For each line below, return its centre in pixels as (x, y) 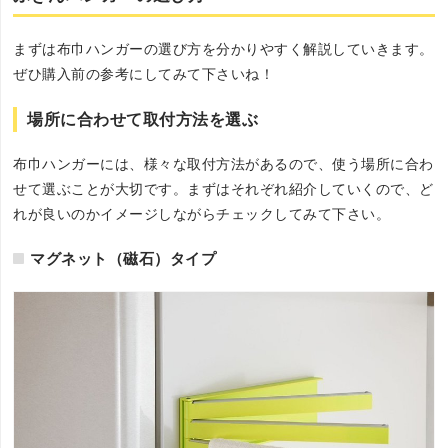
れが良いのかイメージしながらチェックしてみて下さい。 (202, 214)
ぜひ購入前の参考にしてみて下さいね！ (144, 74)
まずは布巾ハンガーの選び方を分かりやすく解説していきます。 (223, 49)
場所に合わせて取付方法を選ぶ (143, 119)
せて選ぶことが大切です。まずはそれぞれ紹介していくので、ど (223, 189)
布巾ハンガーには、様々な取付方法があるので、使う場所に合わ (223, 164)
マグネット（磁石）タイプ (123, 258)
